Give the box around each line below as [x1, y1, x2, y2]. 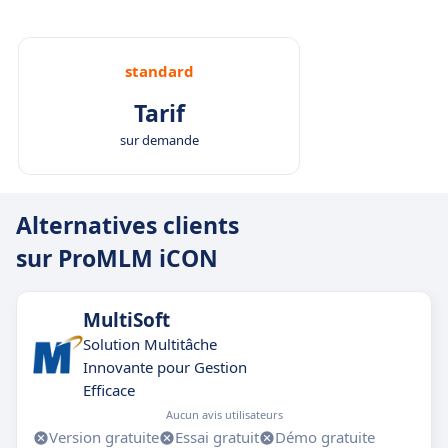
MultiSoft [83, 307, 170, 333]
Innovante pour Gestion [83, 357, 247, 377]
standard [124, 61, 194, 81]
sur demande [119, 131, 199, 149]
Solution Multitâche [83, 334, 217, 354]
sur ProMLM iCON [16, 242, 218, 274]
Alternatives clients [16, 209, 239, 241]
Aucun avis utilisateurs [166, 407, 283, 422]
